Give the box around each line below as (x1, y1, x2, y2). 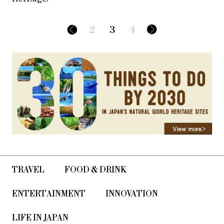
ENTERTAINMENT (12, 188, 85, 199)
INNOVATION (105, 188, 158, 199)
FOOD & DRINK (64, 164, 126, 175)
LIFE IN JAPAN (12, 212, 68, 223)
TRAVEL (12, 164, 44, 175)
